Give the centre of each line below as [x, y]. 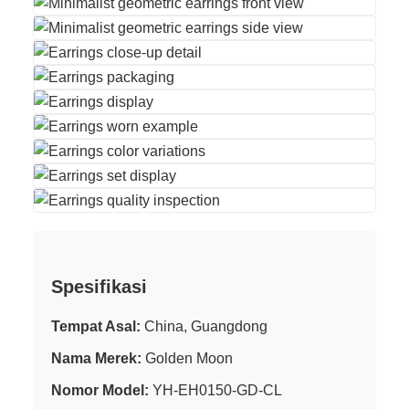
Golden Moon [187, 358]
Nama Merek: [96, 358]
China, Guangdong [204, 326]
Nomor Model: [100, 390]
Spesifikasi [99, 287]
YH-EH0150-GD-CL [215, 390]
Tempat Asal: [96, 326]
